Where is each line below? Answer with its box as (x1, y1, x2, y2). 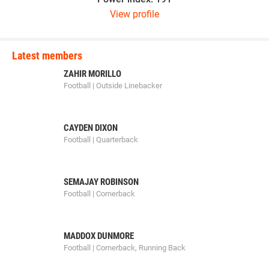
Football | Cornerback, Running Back (64, 243, 186, 252)
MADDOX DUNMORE (64, 231, 134, 241)
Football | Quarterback (64, 135, 138, 144)
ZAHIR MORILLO (64, 68, 121, 79)
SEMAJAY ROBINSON (64, 177, 139, 187)
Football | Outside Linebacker (64, 81, 162, 90)
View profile (110, 8, 159, 20)
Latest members (12, 49, 82, 62)
